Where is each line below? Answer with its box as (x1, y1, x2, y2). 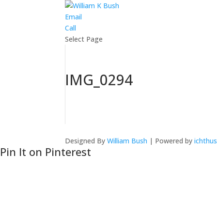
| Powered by (147, 136, 195, 145)
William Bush (107, 136, 148, 145)
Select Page (65, 34, 103, 44)
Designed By (65, 136, 108, 145)
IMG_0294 (65, 70, 133, 90)
